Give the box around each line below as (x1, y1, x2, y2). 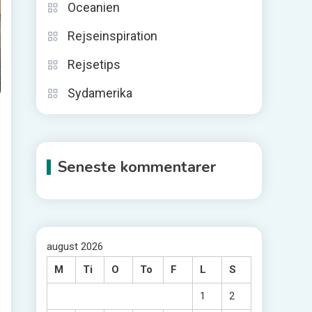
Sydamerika (68, 85, 132, 100)
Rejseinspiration (68, 28, 157, 43)
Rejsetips (68, 56, 120, 72)
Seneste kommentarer (58, 156, 216, 178)
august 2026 (47, 240, 103, 253)
